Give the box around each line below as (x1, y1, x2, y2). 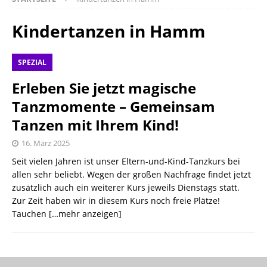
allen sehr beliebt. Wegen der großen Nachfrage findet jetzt (12, 168, 251, 180)
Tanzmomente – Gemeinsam (12, 96, 215, 116)
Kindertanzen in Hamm (12, 19, 206, 42)
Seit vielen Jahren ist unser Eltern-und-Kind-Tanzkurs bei (12, 155, 240, 167)
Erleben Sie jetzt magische (12, 77, 196, 98)
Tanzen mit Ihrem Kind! (12, 114, 179, 135)
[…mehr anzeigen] (49, 207, 122, 219)
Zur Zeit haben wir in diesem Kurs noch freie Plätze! (12, 194, 220, 206)
